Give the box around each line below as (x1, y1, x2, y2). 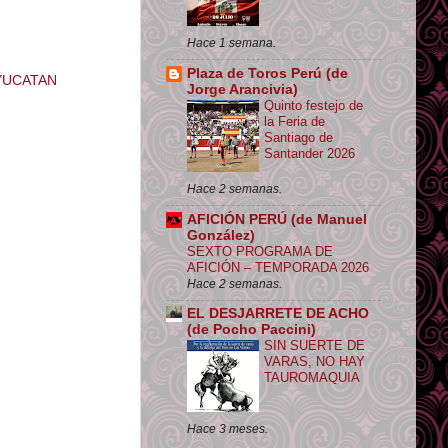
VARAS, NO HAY (264, 354, 365, 370)
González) (187, 227, 255, 243)
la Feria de (264, 113, 325, 129)
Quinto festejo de (264, 97, 363, 113)
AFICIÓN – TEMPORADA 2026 (187, 259, 369, 275)
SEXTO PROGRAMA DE (187, 243, 333, 259)
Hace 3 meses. (187, 422, 268, 437)
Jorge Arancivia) (187, 81, 298, 97)
